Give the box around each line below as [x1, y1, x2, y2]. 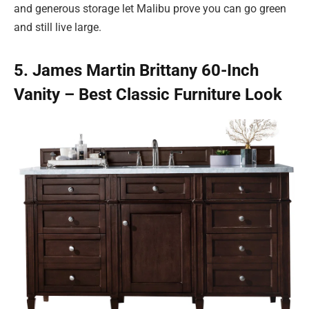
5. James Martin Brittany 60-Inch [14, 60, 259, 80]
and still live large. [14, 20, 101, 34]
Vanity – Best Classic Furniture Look [14, 84, 282, 104]
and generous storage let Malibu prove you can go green [14, 1, 286, 15]
